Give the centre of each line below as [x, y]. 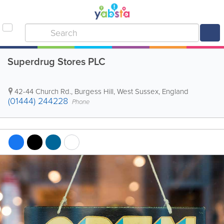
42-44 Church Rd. [43, 91]
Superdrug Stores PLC [56, 61]
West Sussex [138, 91]
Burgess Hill [94, 91]
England [175, 91]
